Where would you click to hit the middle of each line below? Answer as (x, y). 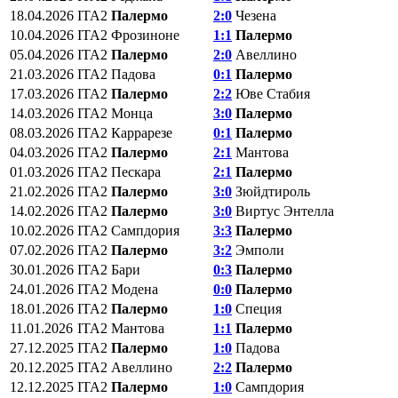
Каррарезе (142, 132)
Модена (135, 289)
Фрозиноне (145, 35)
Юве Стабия (273, 93)
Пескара (136, 171)
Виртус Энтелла (285, 211)
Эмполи (260, 250)
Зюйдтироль (273, 191)
